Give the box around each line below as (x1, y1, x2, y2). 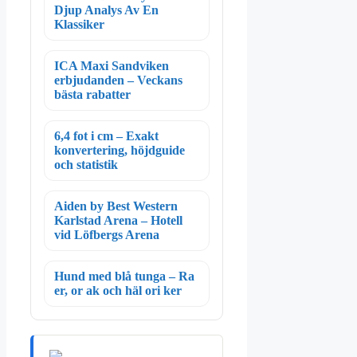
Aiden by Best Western (54, 198, 178, 213)
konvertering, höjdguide (54, 143, 185, 157)
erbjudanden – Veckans (54, 73, 182, 87)
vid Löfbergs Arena (54, 227, 159, 241)
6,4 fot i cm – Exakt (54, 128, 159, 143)
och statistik (54, 157, 118, 171)
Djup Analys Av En (54, 2, 159, 17)
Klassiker (54, 17, 104, 31)
